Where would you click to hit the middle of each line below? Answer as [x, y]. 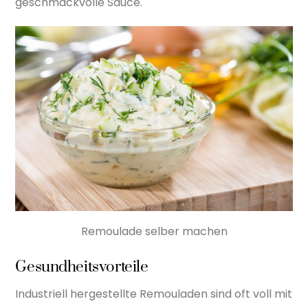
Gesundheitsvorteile [82, 267]
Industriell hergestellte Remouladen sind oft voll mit [154, 294]
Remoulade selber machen [154, 232]
